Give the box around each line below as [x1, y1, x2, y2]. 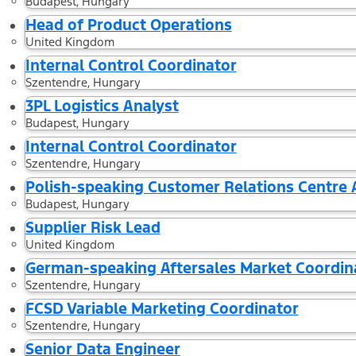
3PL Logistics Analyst [25, 95, 179, 115]
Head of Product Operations [25, 14, 232, 34]
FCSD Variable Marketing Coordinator [25, 298, 299, 318]
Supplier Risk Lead [25, 217, 161, 237]
